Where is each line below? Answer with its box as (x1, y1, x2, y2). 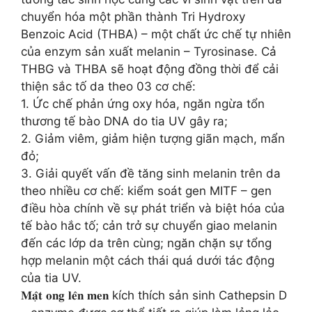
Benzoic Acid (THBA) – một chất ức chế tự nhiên (21, 27, 291, 41)
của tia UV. (21, 271, 81, 285)
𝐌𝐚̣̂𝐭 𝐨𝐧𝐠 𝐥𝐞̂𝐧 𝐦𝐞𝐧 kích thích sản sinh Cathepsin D (21, 288, 287, 302)
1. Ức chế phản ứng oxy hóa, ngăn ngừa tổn (21, 97, 265, 111)
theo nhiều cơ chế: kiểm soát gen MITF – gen (21, 184, 272, 198)
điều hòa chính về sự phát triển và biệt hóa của (21, 201, 285, 215)
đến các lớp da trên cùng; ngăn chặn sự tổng (21, 236, 272, 250)
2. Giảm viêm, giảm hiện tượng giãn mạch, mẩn (21, 132, 285, 146)
